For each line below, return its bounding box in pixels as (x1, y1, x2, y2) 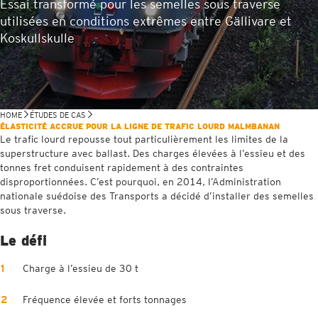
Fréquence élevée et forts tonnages (23, 294, 187, 305)
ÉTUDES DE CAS (30, 110, 86, 120)
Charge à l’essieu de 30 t (23, 263, 138, 274)
